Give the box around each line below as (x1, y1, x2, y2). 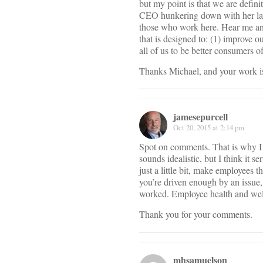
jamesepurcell (173, 110, 228, 124)
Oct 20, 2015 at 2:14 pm (173, 122, 244, 133)
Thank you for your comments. (139, 208, 252, 221)
